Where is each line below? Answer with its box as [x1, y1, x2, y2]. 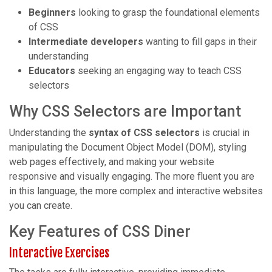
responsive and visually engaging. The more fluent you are [9, 171, 254, 183]
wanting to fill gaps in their [143, 36, 257, 48]
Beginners [29, 7, 76, 19]
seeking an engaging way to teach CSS [75, 65, 242, 77]
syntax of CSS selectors [89, 127, 200, 139]
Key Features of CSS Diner [9, 223, 191, 241]
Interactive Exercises [9, 245, 109, 261]
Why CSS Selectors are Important [9, 103, 241, 121]
